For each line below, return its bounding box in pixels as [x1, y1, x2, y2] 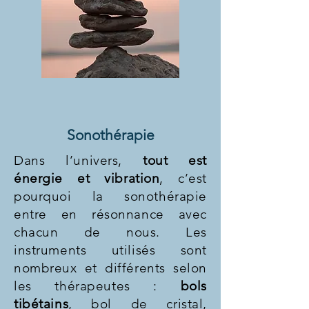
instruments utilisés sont [14, 242, 207, 258]
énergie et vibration [14, 170, 160, 186]
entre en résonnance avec [14, 206, 207, 222]
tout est [143, 152, 207, 168]
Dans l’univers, [14, 152, 143, 168]
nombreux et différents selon [14, 260, 207, 276]
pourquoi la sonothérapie [14, 188, 207, 204]
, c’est [159, 170, 207, 186]
